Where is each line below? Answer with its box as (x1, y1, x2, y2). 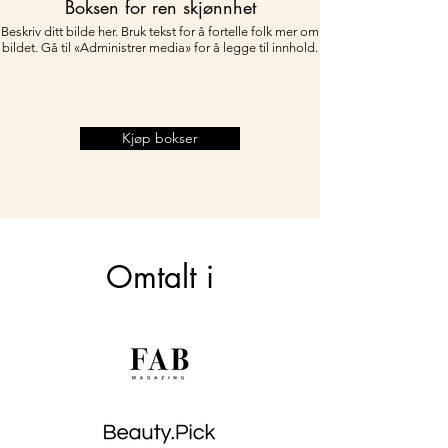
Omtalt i (106, 257, 214, 297)
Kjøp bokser (122, 129, 198, 147)
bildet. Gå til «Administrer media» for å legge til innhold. (2, 40, 318, 55)
